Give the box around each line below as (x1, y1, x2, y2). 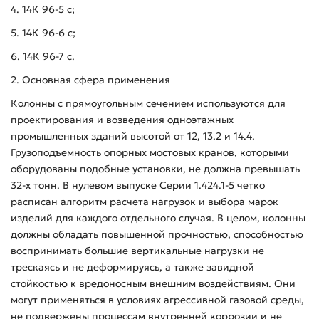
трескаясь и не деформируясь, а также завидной (11, 260, 254, 273)
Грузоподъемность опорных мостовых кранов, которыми (11, 145, 289, 159)
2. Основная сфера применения (11, 73, 170, 86)
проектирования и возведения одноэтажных (11, 113, 234, 126)
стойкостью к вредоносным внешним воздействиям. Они (11, 276, 296, 290)
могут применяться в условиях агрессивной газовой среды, (11, 293, 304, 306)
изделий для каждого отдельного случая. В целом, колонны (11, 211, 305, 224)
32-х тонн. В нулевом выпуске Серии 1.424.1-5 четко (11, 178, 265, 192)
